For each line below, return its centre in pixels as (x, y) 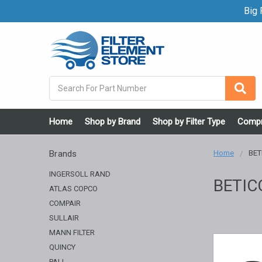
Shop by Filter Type (189, 121)
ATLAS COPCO (73, 188)
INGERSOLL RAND (80, 174)
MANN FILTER (72, 232)
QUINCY (62, 247)
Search (62, 82)
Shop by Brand (113, 121)
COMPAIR (65, 203)
